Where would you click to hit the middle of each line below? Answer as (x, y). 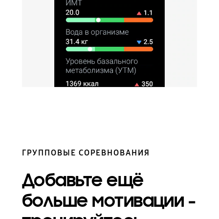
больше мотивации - (109, 201)
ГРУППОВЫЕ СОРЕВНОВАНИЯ (86, 153)
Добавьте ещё (83, 180)
